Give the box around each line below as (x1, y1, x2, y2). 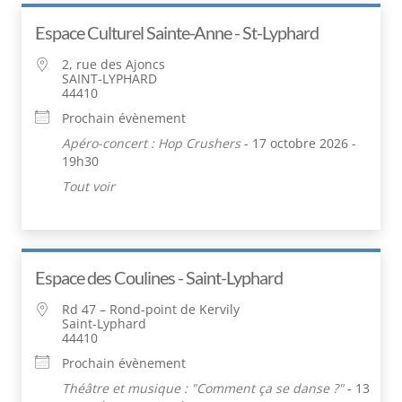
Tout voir (62, 177, 115, 195)
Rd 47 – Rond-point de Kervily (62, 300, 240, 318)
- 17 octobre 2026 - (240, 134, 356, 152)
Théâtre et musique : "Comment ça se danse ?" (62, 379, 344, 397)
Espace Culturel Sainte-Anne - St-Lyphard (35, 21, 319, 43)
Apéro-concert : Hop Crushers (62, 134, 240, 152)
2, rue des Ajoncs (62, 55, 165, 73)
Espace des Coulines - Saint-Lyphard (35, 266, 283, 288)
